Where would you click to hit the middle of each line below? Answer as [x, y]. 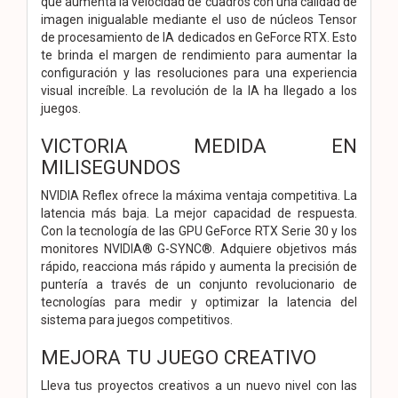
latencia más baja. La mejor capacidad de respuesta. [199, 213]
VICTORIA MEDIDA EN [199, 145]
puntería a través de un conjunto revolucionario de [199, 284]
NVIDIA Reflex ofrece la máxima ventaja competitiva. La [199, 195]
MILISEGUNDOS [111, 167]
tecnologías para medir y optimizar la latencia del [199, 302]
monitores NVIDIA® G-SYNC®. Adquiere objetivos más [199, 248]
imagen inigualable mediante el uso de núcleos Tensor [199, 19]
